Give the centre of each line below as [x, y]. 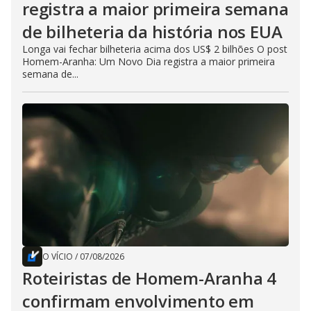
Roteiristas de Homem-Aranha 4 [150, 278]
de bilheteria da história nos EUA [152, 31]
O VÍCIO [58, 256]
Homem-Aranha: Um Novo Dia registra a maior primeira [149, 61]
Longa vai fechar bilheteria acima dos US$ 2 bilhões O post [155, 49]
